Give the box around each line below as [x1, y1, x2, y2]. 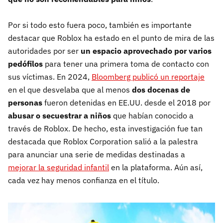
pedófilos [8, 58, 45, 69]
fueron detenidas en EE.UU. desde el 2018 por [42, 97, 211, 108]
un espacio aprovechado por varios [81, 45, 212, 56]
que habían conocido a [111, 110, 194, 120]
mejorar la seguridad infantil [8, 162, 109, 172]
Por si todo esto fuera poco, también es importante [8, 19, 192, 30]
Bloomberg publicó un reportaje [92, 71, 205, 82]
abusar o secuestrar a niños [8, 110, 111, 120]
